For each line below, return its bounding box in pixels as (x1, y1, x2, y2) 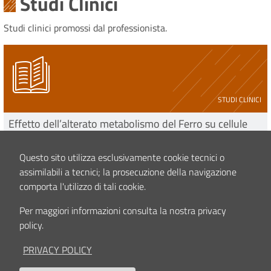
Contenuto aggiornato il (11, 213, 92, 226)
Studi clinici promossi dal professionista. (4, 21, 167, 36)
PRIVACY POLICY (23, 242, 92, 257)
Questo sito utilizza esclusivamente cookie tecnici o (19, 149, 224, 165)
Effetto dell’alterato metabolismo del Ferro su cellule (8, 116, 247, 132)
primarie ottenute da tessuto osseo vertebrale (8, 128, 217, 145)
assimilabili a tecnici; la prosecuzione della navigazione (19, 164, 237, 179)
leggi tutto (230, 146, 263, 158)
